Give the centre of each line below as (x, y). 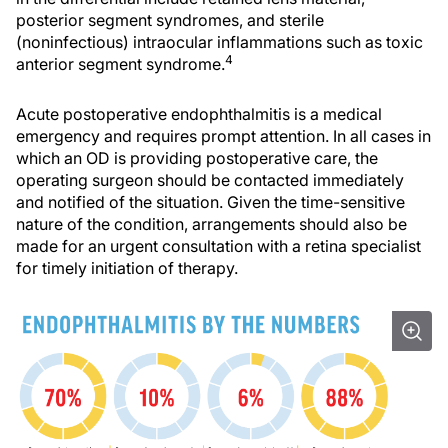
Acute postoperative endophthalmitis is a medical (199, 113)
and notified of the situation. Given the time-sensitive (210, 201)
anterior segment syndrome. (120, 63)
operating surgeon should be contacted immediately (210, 179)
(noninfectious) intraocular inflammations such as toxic (219, 41)
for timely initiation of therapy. (127, 267)
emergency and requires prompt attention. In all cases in (223, 135)
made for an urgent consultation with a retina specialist (218, 245)
